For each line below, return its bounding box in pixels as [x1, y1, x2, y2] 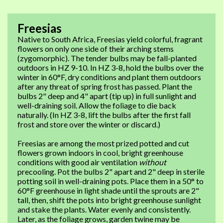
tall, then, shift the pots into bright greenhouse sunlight [17, 195, 201, 205]
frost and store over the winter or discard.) [17, 119, 160, 129]
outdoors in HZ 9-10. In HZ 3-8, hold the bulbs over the [17, 63, 204, 72]
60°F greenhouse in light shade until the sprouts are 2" [17, 186, 199, 195]
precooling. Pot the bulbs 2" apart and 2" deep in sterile [17, 167, 205, 176]
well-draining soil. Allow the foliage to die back [17, 101, 176, 110]
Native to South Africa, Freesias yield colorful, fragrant [17, 34, 203, 44]
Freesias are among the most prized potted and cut [17, 138, 189, 148]
